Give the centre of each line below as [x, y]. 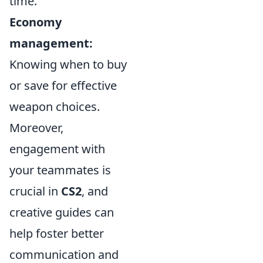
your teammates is [60, 170]
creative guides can [62, 212]
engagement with [57, 149]
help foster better [57, 233]
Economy [36, 22]
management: [51, 43]
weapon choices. [55, 107]
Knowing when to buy [68, 64]
